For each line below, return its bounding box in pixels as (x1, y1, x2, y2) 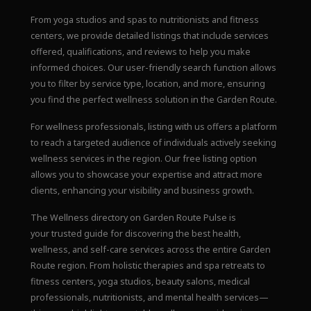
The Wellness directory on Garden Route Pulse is (30, 212, 236, 224)
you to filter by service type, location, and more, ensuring (30, 78, 265, 90)
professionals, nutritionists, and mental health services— (30, 292, 269, 304)
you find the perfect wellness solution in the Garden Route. (30, 94, 277, 106)
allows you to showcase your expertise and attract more (30, 169, 262, 181)
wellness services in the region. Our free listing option (30, 153, 257, 165)
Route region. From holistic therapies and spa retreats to (30, 260, 265, 272)
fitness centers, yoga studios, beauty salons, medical (30, 276, 250, 288)
